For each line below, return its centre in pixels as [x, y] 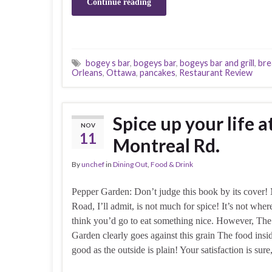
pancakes [158, 72]
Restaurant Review [216, 72]
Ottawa [121, 72]
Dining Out [130, 164]
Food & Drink [172, 164]
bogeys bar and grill [217, 63]
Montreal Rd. [166, 145]
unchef [93, 164]
